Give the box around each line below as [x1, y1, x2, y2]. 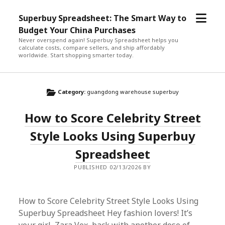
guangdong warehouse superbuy [86, 88, 179, 95]
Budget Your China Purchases [19, 25, 136, 36]
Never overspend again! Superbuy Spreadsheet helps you [19, 36, 179, 44]
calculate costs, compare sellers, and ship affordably [19, 44, 165, 51]
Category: [57, 88, 87, 95]
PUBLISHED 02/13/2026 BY [74, 163, 151, 171]
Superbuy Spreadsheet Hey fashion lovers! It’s [19, 207, 193, 218]
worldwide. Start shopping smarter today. [19, 51, 134, 59]
